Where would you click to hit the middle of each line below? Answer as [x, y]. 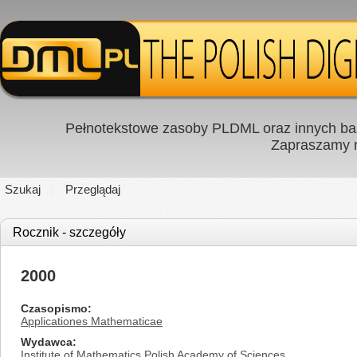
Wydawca [47, 342]
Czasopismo [54, 308]
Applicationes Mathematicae [92, 321]
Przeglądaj [93, 189]
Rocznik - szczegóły [69, 232]
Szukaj [23, 189]
